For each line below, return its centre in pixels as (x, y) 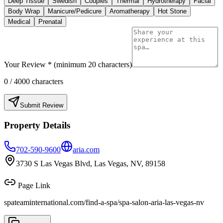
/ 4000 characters (36, 82)
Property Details (37, 125)
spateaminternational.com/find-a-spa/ (61, 202)
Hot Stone (172, 11)
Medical (19, 22)
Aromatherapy (130, 11)
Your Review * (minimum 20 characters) (68, 65)
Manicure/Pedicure (75, 11)
